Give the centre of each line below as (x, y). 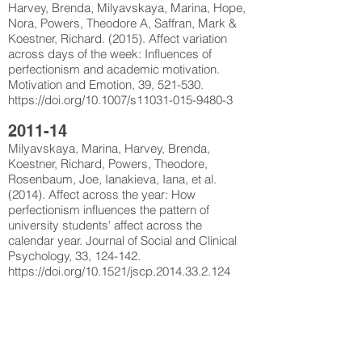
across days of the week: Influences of (110, 54)
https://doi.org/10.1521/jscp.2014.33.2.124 (119, 271)
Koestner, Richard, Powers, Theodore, (108, 164)
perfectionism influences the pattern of (109, 210)
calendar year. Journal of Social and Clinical (122, 240)
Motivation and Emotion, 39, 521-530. (106, 84)
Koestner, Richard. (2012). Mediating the (114, 316)
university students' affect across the (105, 225)
